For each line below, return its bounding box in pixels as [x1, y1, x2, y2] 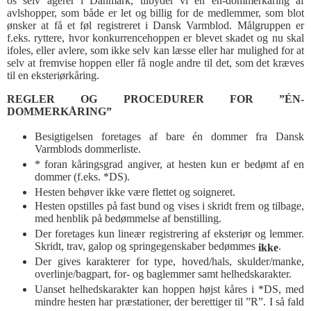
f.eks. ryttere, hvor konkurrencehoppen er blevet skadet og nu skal [7, 32, 304, 44]
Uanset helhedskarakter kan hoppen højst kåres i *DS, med [35, 283, 304, 295]
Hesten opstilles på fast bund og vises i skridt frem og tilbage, [35, 200, 304, 212]
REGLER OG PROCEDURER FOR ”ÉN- [7, 93, 304, 105]
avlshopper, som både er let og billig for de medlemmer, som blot [7, 7, 304, 19]
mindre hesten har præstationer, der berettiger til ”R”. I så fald [35, 296, 304, 310]
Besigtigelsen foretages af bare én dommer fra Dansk [35, 131, 304, 142]
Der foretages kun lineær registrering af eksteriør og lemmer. [35, 228, 304, 239]
